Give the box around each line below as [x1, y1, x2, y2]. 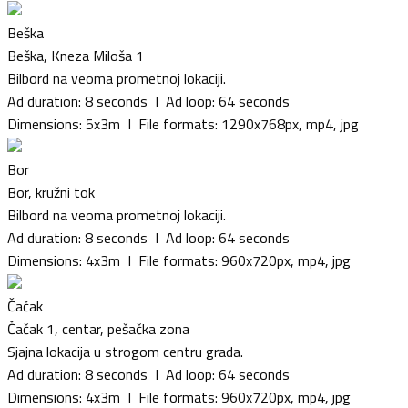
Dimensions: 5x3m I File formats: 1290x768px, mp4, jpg [7, 112, 359, 135]
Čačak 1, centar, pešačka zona [7, 317, 189, 340]
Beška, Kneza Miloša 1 [7, 44, 144, 66]
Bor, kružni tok [7, 180, 95, 203]
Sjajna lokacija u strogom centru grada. [7, 340, 243, 362]
